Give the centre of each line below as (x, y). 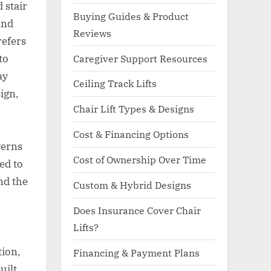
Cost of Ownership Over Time (140, 160)
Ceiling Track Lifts (115, 83)
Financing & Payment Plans (136, 252)
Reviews (92, 33)
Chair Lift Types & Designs (134, 109)
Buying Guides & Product (131, 16)
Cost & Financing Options (131, 134)
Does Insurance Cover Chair (137, 211)
